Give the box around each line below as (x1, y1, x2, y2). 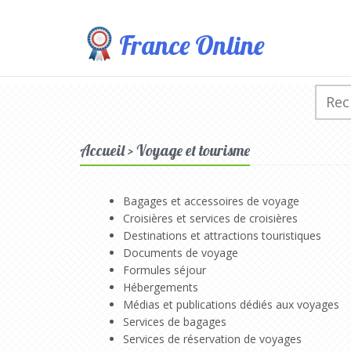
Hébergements (123, 279, 198, 295)
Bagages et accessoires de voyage (123, 193, 299, 208)
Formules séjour (123, 262, 206, 277)
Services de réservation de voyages (123, 331, 302, 346)
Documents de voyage (123, 244, 238, 260)
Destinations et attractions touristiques (123, 227, 321, 243)
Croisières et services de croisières (123, 210, 298, 226)
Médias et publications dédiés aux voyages (123, 296, 339, 312)
